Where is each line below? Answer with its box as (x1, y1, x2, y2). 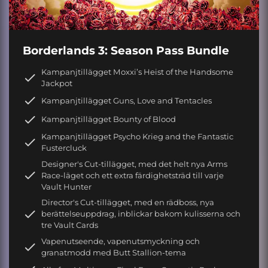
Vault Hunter (41, 181, 92, 191)
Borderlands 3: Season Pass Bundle (22, 43, 229, 57)
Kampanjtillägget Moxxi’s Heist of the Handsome (41, 66, 233, 77)
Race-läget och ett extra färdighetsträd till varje (41, 170, 224, 180)
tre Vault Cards (41, 220, 98, 230)
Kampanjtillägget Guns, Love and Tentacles (41, 95, 212, 105)
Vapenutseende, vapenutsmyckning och (41, 236, 200, 246)
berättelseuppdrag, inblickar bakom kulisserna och (41, 209, 240, 219)
